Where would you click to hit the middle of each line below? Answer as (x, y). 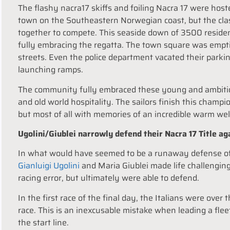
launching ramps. (51, 70)
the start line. (43, 222)
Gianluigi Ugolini (49, 166)
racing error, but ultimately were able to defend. (109, 178)
